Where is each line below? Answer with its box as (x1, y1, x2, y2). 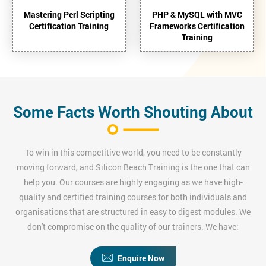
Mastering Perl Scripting (23, 8, 115, 20)
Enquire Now (117, 252, 164, 264)
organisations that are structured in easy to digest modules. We (15, 205, 251, 217)
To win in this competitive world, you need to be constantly (24, 146, 242, 158)
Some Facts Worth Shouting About (13, 101, 253, 122)
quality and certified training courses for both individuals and (19, 191, 247, 202)
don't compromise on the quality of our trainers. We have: (27, 220, 239, 232)
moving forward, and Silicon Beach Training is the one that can (16, 161, 250, 173)
